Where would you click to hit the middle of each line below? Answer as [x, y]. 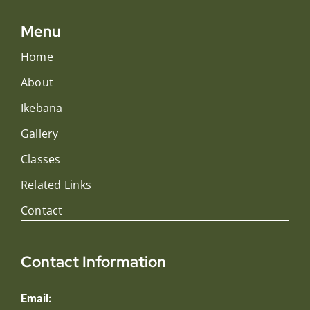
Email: [36, 298]
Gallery [39, 133]
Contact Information [93, 262]
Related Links [56, 184]
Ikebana [42, 108]
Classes [40, 159]
